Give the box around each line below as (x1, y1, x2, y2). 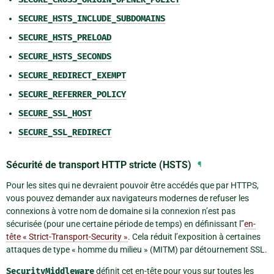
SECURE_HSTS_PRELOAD (18, 32, 111, 43)
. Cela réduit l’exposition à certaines (128, 231, 261, 242)
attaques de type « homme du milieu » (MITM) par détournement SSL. (6, 244, 267, 254)
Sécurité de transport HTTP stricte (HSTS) (6, 158, 191, 171)
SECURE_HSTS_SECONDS (18, 51, 111, 62)
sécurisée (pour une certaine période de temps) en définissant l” (6, 218, 244, 229)
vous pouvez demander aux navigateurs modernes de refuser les (6, 193, 249, 203)
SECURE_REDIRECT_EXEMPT (18, 70, 126, 81)
